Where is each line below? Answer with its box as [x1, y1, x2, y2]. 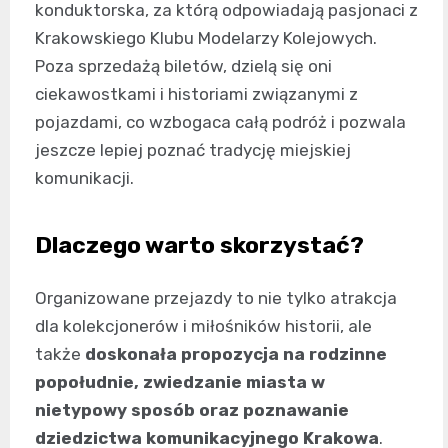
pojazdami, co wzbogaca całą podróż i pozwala [35, 111, 406, 132]
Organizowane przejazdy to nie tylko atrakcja [35, 287, 397, 308]
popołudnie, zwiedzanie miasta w [35, 371, 325, 392]
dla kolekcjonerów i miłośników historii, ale [35, 315, 372, 336]
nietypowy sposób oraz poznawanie [35, 399, 349, 420]
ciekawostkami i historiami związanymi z [35, 83, 358, 104]
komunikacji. [35, 167, 134, 188]
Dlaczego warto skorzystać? [35, 230, 364, 259]
